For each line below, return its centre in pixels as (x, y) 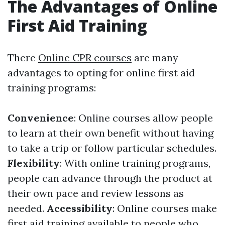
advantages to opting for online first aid (101, 73)
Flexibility (34, 163)
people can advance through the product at (110, 178)
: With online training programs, (135, 163)
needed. (27, 208)
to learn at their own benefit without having (110, 133)
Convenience (41, 118)
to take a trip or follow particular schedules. (112, 148)
